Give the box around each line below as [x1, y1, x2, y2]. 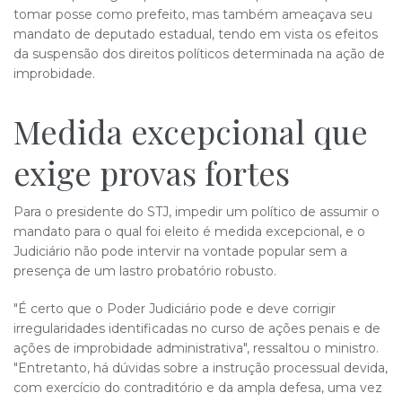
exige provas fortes [13, 151, 290, 194]
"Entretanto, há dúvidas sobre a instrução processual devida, [13, 360, 388, 376]
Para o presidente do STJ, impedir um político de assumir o [13, 204, 380, 220]
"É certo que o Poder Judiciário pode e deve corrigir [13, 301, 336, 317]
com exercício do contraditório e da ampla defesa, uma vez [13, 380, 382, 396]
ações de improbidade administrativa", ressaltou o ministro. [13, 340, 379, 356]
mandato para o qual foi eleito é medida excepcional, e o [13, 223, 365, 240]
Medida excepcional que [13, 109, 368, 153]
